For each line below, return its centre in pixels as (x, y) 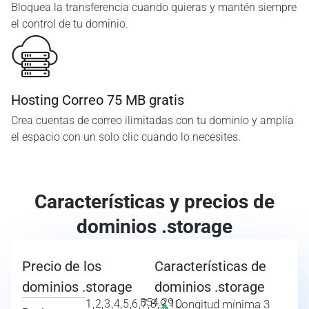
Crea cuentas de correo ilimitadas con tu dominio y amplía (152, 120)
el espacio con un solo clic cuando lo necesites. (126, 137)
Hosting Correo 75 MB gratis (98, 100)
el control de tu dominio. (70, 24)
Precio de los (62, 266)
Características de (210, 266)
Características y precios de (154, 202)
